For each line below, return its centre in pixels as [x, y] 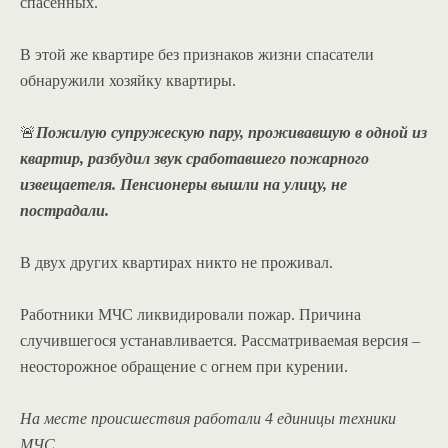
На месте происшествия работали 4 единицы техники [208, 418]
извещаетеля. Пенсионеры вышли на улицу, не [183, 184]
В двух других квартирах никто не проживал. [176, 262]
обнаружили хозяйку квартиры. [128, 80]
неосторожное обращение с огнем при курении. [184, 366]
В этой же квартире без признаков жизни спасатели [197, 54]
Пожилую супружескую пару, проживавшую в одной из [231, 132]
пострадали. [64, 210]
